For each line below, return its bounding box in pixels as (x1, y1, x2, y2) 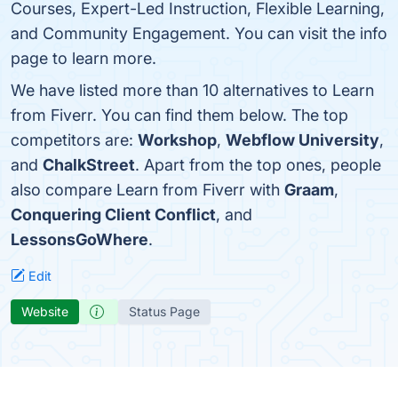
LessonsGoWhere (11, 230, 148, 249)
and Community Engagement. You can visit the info (11, 24, 387, 43)
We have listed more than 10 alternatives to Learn (11, 81, 374, 99)
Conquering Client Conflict (11, 205, 216, 224)
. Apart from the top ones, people (135, 155, 381, 174)
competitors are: (11, 131, 138, 149)
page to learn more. (11, 49, 156, 68)
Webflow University (226, 131, 379, 149)
